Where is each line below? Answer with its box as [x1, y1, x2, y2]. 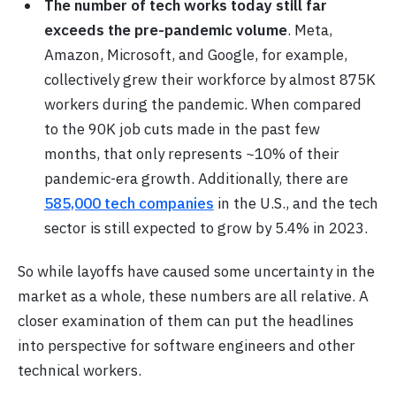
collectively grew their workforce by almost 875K [43, 69, 376, 89]
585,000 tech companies [43, 193, 214, 213]
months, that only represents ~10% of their [43, 143, 339, 164]
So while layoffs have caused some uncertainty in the [18, 261, 375, 281]
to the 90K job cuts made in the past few [43, 118, 320, 139]
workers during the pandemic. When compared [43, 94, 362, 114]
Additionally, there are [197, 168, 348, 188]
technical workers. [18, 360, 141, 380]
